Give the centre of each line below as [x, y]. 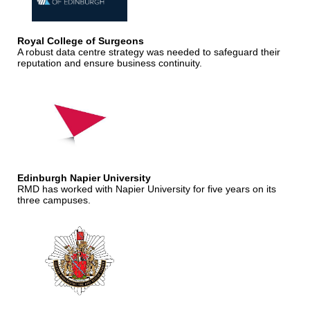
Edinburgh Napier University [84, 177]
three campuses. [54, 200]
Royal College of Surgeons [81, 40]
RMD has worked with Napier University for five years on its [147, 189]
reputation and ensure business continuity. [110, 63]
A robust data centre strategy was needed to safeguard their [149, 52]
